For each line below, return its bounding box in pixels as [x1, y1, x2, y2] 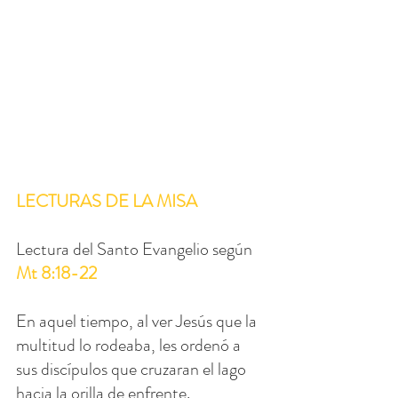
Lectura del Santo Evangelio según [16, 236, 256, 263]
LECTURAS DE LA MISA [16, 188, 197, 215]
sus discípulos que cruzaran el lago [16, 356, 250, 383]
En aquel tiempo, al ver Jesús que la [16, 308, 260, 335]
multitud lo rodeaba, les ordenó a [16, 332, 244, 359]
